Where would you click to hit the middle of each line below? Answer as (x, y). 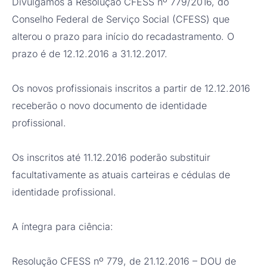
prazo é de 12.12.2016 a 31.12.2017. (90, 54)
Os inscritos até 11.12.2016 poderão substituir (111, 158)
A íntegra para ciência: (63, 227)
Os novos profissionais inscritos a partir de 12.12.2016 (131, 89)
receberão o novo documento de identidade (109, 106)
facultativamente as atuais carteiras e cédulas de (121, 175)
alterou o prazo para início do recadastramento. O (123, 37)
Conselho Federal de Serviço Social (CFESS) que (121, 19)
